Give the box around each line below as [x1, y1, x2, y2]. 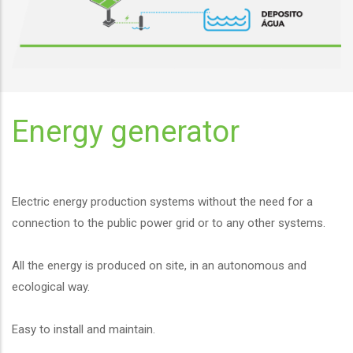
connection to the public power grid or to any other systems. [12, 216, 325, 231]
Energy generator [12, 114, 240, 150]
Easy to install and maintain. [12, 322, 155, 337]
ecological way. [12, 280, 90, 295]
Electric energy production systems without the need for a [12, 195, 313, 210]
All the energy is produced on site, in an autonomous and [12, 258, 307, 273]
